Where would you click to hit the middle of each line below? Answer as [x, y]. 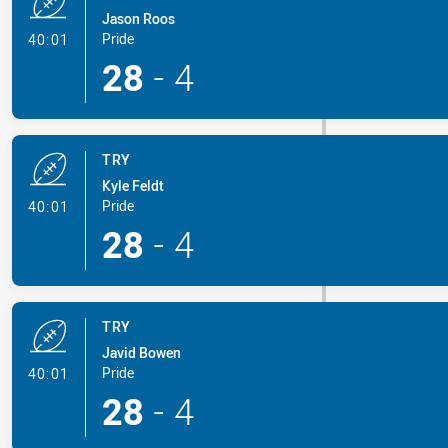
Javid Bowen [141, 352]
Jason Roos [138, 18]
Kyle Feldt [132, 185]
